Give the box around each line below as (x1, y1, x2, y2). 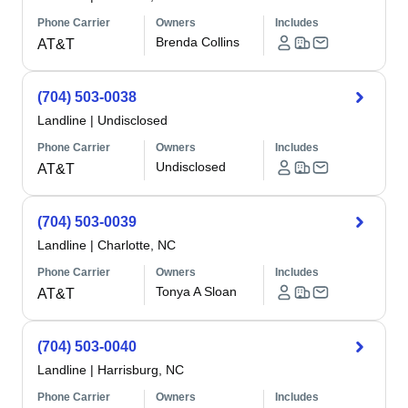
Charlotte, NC (97, 238, 176, 252)
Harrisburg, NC (97, 362, 184, 377)
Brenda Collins (156, 35, 240, 49)
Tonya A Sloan (156, 284, 238, 299)
